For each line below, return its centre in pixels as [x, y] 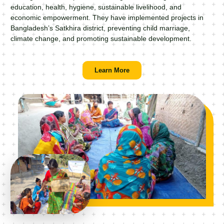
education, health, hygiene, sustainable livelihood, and [96, 7]
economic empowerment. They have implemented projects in [107, 17]
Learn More [112, 70]
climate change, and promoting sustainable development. [101, 38]
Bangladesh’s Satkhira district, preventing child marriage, [100, 28]
